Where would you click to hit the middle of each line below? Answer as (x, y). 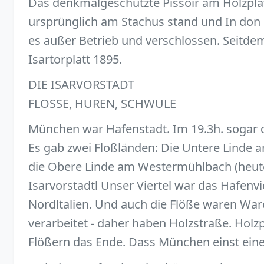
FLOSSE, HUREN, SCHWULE (102, 104)
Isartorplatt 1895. (75, 59)
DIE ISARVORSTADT (81, 85)
